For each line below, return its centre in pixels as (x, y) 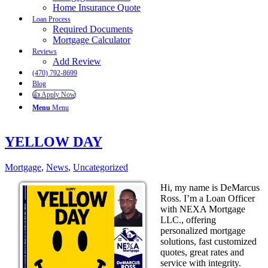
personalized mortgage (203, 230)
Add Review (77, 61)
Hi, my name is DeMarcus (210, 187)
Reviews (45, 51)
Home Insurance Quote (97, 7)
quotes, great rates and (202, 252)
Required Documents (93, 29)
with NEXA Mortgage (203, 209)
